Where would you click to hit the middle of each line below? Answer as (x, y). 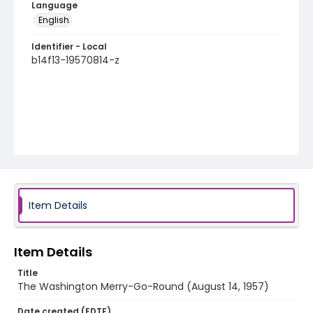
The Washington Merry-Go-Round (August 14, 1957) (143, 286)
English (54, 20)
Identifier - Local (69, 46)
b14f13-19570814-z (75, 60)
